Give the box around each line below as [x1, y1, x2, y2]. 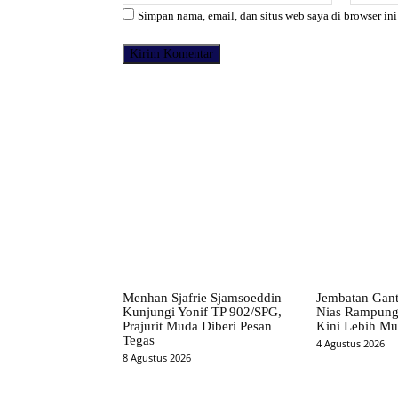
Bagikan [241, 103, 276, 115]
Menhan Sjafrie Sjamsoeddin [123, 290, 282, 305]
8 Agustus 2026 [123, 350, 191, 364]
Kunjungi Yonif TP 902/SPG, [123, 304, 282, 319]
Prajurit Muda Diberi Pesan [123, 318, 272, 333]
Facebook [354, 102, 394, 114]
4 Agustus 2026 [315, 336, 385, 350]
